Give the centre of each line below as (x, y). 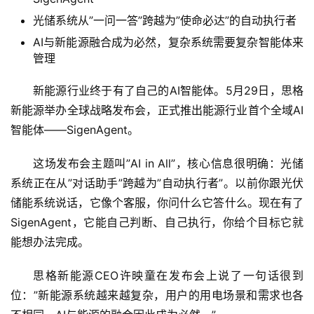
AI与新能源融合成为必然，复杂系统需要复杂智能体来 (168, 42)
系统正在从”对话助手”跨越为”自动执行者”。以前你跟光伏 (157, 183)
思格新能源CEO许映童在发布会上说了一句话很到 (168, 276)
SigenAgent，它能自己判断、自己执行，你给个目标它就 (157, 223)
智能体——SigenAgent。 (75, 130)
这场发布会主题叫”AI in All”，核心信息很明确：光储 (168, 164)
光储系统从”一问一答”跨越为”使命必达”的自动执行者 (165, 21)
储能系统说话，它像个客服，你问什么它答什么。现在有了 (157, 203)
